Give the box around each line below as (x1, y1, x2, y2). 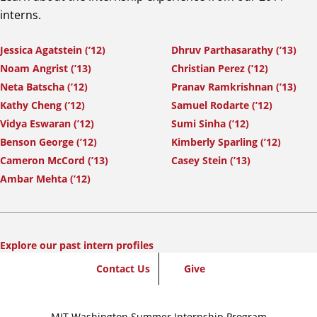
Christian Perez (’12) (171, 62, 268, 76)
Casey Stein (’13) (171, 154, 250, 168)
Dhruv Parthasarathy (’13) (171, 43, 296, 57)
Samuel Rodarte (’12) (171, 98, 272, 113)
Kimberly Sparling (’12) (171, 135, 281, 149)
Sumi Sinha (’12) (171, 117, 249, 131)
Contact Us (96, 262, 150, 276)
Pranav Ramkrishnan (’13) (171, 80, 296, 94)
